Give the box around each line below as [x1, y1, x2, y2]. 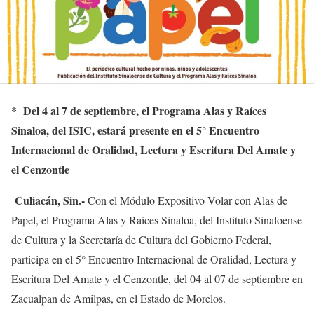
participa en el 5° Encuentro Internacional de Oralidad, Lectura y [11, 252, 296, 267]
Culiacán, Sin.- [15, 192, 85, 209]
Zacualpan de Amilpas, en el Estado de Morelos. [11, 291, 226, 306]
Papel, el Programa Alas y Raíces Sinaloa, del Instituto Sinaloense [11, 212, 302, 228]
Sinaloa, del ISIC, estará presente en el [11, 122, 196, 139]
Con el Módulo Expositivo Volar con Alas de [85, 193, 287, 208]
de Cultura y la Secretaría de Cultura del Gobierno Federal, [11, 232, 271, 247]
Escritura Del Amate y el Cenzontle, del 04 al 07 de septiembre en [11, 271, 303, 287]
